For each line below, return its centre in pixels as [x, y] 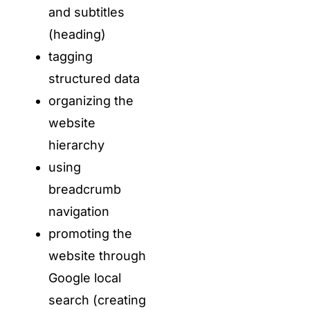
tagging [70, 57]
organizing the [91, 101]
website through [97, 256]
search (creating [97, 300]
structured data [94, 79]
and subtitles [86, 12]
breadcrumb [84, 190]
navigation [79, 212]
